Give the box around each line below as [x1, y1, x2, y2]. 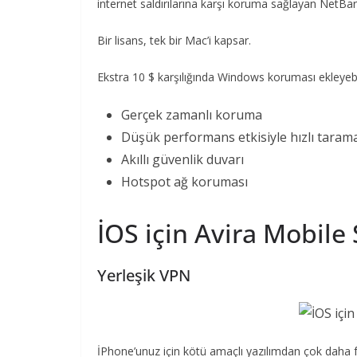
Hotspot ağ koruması [121, 172, 248, 190]
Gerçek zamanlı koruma [121, 105, 262, 124]
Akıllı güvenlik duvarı [121, 150, 244, 168]
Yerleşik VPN [97, 264, 190, 286]
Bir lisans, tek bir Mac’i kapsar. [97, 32, 251, 48]
